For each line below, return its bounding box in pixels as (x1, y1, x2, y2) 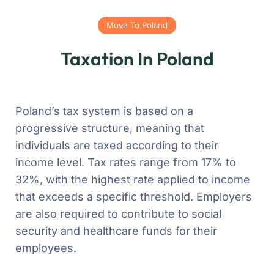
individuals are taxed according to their (15, 138, 218, 152)
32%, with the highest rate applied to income (15, 172, 250, 186)
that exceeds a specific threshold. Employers (15, 190, 252, 203)
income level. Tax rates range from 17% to (15, 155, 236, 169)
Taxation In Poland (60, 46, 214, 70)
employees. (15, 241, 76, 254)
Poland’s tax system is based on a (15, 104, 193, 117)
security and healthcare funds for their (15, 224, 217, 237)
